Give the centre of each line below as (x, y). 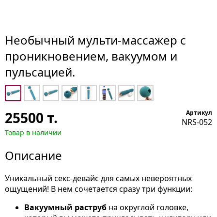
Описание (33, 155)
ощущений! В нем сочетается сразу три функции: (100, 189)
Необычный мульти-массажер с (95, 40)
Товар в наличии (33, 132)
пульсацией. (40, 72)
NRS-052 (197, 122)
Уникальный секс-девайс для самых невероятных (98, 178)
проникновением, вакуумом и (91, 56)
